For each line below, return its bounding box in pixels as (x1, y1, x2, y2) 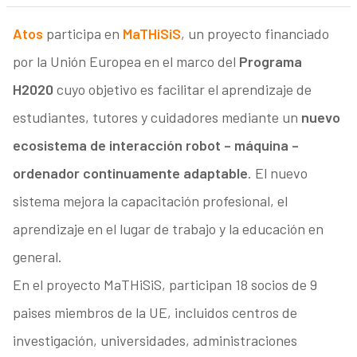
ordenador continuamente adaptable (12, 164, 248, 182)
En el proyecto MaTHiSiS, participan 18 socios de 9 (12, 276, 317, 294)
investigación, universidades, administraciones (12, 331, 297, 350)
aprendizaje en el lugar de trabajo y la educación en (12, 220, 324, 238)
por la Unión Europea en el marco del (12, 53, 239, 71)
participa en (42, 25, 120, 43)
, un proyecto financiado (180, 25, 329, 43)
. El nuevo (247, 164, 308, 182)
